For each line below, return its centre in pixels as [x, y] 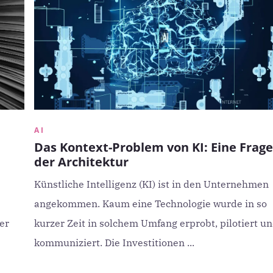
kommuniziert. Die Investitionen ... [114, 243]
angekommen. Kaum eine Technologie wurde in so [150, 204]
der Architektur [81, 162]
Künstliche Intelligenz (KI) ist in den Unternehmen [151, 184]
